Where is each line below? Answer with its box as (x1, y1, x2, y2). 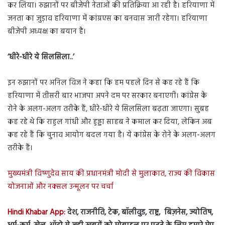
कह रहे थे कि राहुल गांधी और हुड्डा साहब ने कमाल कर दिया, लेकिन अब (8, 116, 212, 129)
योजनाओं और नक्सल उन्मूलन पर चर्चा (8, 181, 114, 193)
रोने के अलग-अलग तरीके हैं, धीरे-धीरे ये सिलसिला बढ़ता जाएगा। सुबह (8, 103, 209, 116)
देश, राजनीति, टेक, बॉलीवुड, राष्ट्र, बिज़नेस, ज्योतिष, (65, 206, 213, 219)
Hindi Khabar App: (8, 206, 65, 219)
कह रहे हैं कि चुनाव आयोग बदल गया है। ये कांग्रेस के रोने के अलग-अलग (8, 129, 215, 142)
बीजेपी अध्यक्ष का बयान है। (8, 26, 86, 38)
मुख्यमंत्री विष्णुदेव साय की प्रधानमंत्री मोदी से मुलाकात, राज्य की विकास (8, 168, 215, 180)
